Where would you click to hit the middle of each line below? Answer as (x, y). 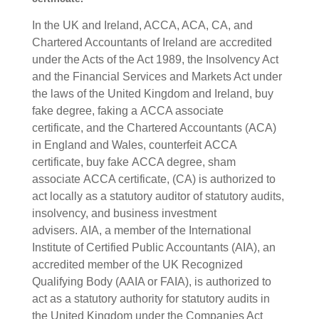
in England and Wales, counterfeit (118, 145)
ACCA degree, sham (183, 162)
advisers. (56, 230)
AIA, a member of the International (166, 230)
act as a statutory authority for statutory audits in (151, 298)
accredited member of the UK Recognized (137, 264)
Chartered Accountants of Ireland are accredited (152, 42)
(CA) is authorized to (224, 179)
